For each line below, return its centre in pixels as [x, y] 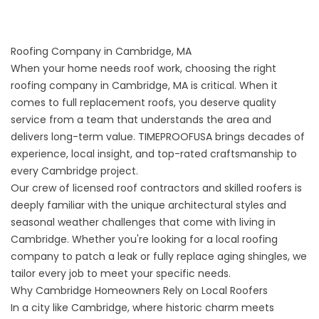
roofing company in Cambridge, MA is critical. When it [144, 85]
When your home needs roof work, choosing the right [143, 68]
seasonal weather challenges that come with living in [143, 222]
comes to [36, 103]
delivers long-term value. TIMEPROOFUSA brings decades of [158, 137]
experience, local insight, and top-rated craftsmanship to [154, 154]
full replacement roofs [118, 103]
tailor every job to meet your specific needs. [121, 273]
